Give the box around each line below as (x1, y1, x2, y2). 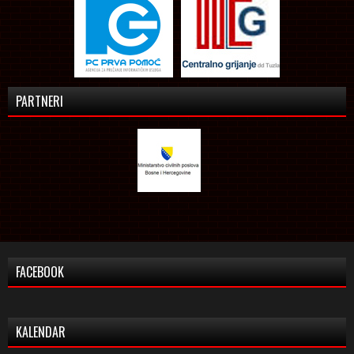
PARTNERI (16, 91, 63, 111)
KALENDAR (16, 322, 66, 341)
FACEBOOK (16, 262, 64, 281)
